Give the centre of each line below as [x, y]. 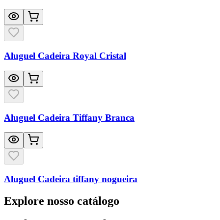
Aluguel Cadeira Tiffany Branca [69, 117]
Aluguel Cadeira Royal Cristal [65, 56]
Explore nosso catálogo [62, 201]
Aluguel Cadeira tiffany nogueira [71, 179]
